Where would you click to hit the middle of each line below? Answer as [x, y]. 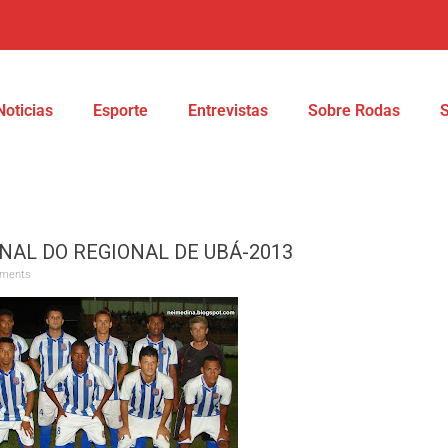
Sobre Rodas [354, 110]
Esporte [120, 110]
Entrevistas [228, 110]
